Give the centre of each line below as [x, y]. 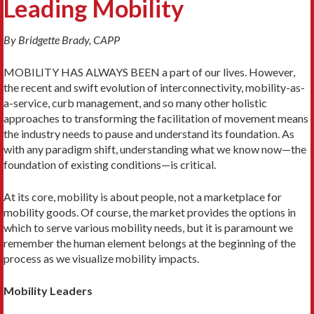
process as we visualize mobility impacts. [101, 258]
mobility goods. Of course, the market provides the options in [150, 212]
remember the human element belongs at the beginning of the [150, 243]
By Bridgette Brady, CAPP [62, 39]
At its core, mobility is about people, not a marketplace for [143, 196]
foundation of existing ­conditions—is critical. [110, 164]
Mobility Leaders [48, 290]
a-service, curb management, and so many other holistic [135, 102]
